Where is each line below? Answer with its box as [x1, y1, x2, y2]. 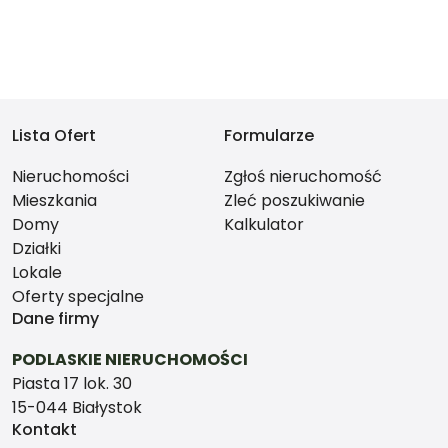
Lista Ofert [12, 124, 96, 148]
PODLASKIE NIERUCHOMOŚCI [12, 348, 248, 372]
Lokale [12, 261, 62, 285]
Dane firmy [12, 307, 99, 331]
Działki [12, 237, 61, 261]
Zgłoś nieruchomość [224, 165, 382, 189]
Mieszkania [12, 189, 97, 213]
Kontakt [12, 418, 77, 442]
